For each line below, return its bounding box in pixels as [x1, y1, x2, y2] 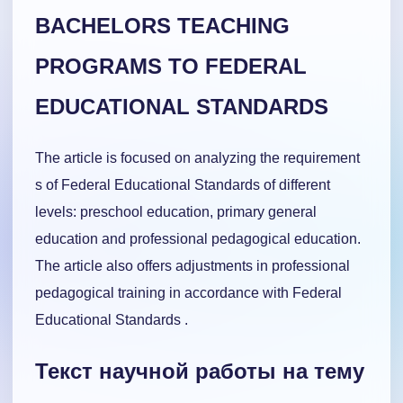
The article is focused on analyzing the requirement [35, 149, 360, 166]
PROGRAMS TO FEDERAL [35, 53, 307, 78]
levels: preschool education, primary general [35, 203, 317, 219]
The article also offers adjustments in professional [35, 257, 350, 273]
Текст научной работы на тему [35, 359, 364, 384]
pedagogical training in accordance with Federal [35, 284, 342, 300]
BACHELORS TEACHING [35, 13, 290, 38]
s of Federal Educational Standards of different [35, 176, 330, 193]
